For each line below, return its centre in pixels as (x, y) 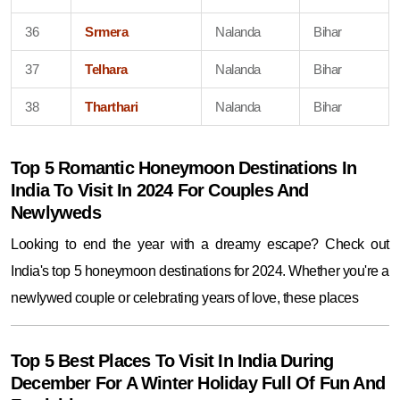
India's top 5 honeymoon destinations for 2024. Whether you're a (200, 271)
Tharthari (112, 106)
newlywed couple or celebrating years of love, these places (185, 297)
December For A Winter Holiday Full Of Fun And (198, 383)
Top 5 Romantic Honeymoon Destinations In (184, 167)
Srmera (107, 31)
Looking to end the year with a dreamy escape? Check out (200, 244)
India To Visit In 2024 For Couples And (160, 190)
